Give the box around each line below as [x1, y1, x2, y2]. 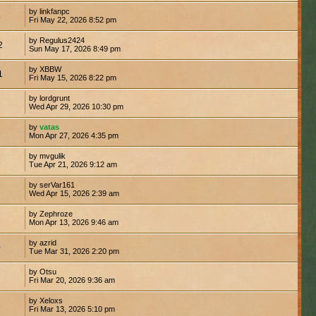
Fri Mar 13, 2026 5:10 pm [28, 304, 115, 313]
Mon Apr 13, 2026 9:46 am [28, 217, 119, 226]
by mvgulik [28, 151, 66, 160]
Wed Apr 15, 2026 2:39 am [28, 188, 119, 197]
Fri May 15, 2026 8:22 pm [28, 73, 116, 82]
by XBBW [28, 64, 61, 73]
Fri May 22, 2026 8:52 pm [28, 15, 116, 24]
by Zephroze [28, 209, 73, 218]
